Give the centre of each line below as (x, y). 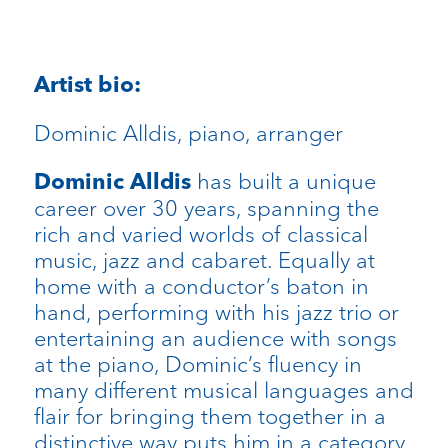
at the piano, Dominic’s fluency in (197, 364)
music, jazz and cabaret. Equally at (204, 260)
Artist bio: (87, 85)
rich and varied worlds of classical (200, 234)
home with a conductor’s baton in (201, 286)
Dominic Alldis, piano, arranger (188, 133)
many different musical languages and (223, 390)
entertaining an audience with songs (215, 338)
